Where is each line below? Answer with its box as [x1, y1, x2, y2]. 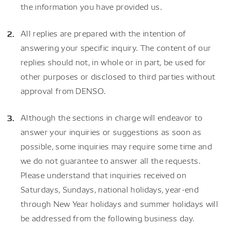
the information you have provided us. [21, 1, 162, 12]
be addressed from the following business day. [21, 213, 195, 223]
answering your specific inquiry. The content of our [21, 42, 212, 53]
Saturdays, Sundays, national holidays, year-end [21, 184, 199, 195]
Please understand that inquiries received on [21, 169, 187, 180]
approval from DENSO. [21, 85, 106, 96]
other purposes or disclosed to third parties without [21, 71, 216, 82]
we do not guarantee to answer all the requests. [21, 155, 201, 166]
